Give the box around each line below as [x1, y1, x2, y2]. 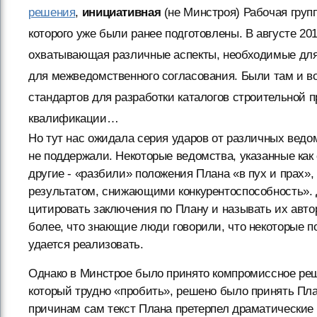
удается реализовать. [28, 238, 144, 252]
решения [28, 6, 76, 20]
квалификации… [28, 112, 119, 126]
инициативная [81, 6, 161, 20]
